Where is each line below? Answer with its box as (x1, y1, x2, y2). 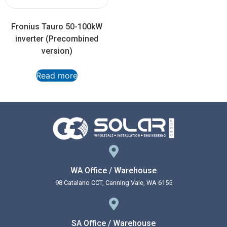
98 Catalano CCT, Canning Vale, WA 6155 (55, 179, 172, 187)
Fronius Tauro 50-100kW (11, 22, 102, 32)
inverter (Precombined (15, 34, 98, 44)
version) (41, 46, 72, 56)
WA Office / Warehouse (70, 166, 157, 176)
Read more (36, 70, 78, 81)
